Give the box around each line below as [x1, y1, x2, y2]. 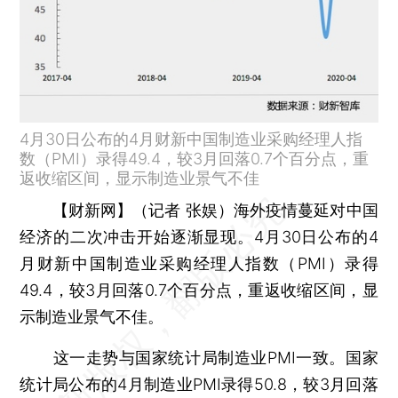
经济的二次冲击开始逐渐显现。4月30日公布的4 [20, 227, 378, 246]
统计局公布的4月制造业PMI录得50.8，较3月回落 [20, 374, 378, 394]
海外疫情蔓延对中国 [233, 200, 378, 219]
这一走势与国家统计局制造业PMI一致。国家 [20, 347, 378, 367]
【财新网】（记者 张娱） [52, 200, 234, 219]
